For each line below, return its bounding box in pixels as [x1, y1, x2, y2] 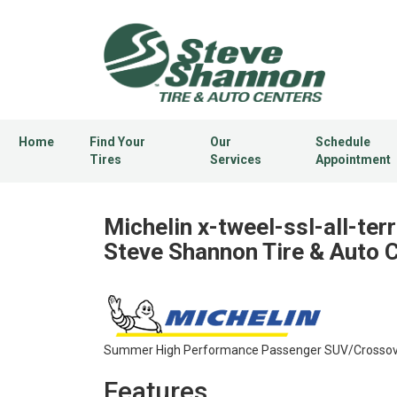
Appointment [315, 152, 392, 167]
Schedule [315, 135, 371, 150]
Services [209, 152, 261, 167]
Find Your [90, 135, 145, 150]
